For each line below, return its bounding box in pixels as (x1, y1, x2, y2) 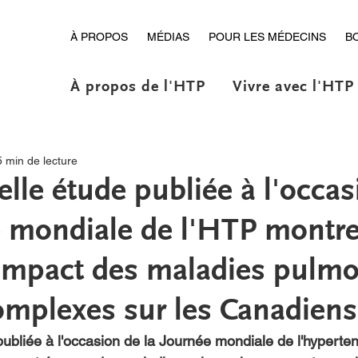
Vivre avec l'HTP (232, 77, 354, 96)
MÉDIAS (146, 30, 189, 43)
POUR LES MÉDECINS (208, 30, 326, 43)
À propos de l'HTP (70, 77, 205, 96)
